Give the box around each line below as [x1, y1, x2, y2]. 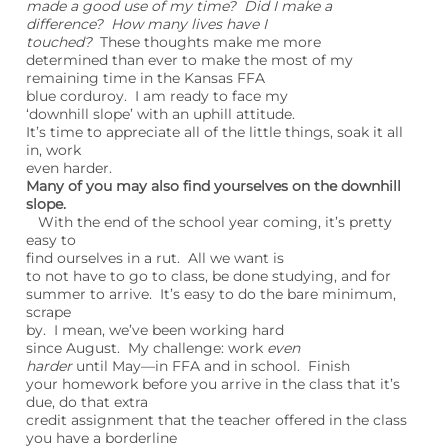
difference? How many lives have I [26, 15, 267, 33]
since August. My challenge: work [26, 339, 267, 357]
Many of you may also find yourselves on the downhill [26, 177, 401, 195]
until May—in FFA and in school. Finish [72, 357, 350, 375]
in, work [26, 141, 81, 159]
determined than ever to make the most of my [26, 51, 353, 69]
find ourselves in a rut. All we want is [26, 249, 284, 267]
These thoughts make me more [92, 33, 321, 51]
